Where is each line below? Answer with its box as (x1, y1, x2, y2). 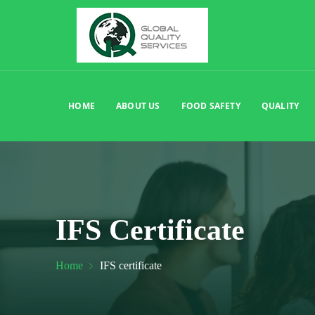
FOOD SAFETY (181, 100, 240, 112)
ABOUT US (116, 100, 160, 112)
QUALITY (261, 100, 300, 112)
